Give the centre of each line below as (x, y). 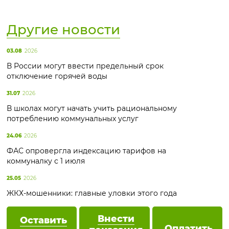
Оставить (43, 220)
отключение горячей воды (57, 76)
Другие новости (63, 30)
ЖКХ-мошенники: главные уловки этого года (92, 193)
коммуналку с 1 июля (46, 161)
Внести (116, 219)
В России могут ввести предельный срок (85, 66)
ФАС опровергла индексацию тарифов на (86, 151)
